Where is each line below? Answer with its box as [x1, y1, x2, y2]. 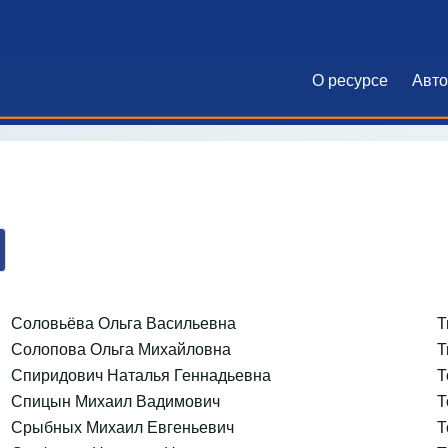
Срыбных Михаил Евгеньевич [10, 414, 234, 438]
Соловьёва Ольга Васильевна [10, 310, 236, 334]
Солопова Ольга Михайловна [10, 336, 231, 360]
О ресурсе [312, 67, 388, 91]
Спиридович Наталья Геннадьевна [10, 362, 271, 386]
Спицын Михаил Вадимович [10, 388, 220, 412]
